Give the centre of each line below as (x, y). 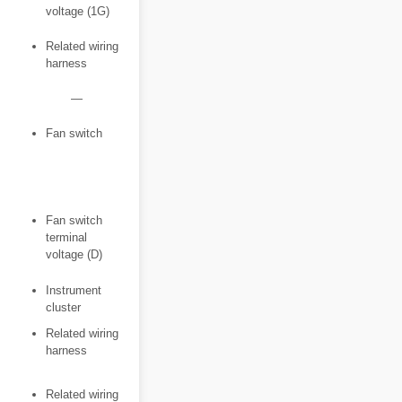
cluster (63, 307)
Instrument (74, 290)
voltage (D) (74, 254)
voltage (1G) (78, 11)
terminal (66, 237)
